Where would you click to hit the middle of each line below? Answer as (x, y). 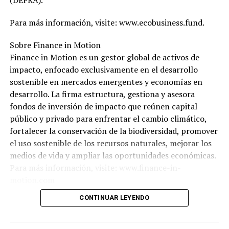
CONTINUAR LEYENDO (114, 197)
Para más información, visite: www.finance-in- (95, 167)
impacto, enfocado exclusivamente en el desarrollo (104, 69)
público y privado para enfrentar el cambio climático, (108, 118)
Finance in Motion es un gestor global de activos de (104, 57)
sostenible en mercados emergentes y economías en (106, 82)
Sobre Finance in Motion (55, 45)
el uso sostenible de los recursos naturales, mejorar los (110, 143)
